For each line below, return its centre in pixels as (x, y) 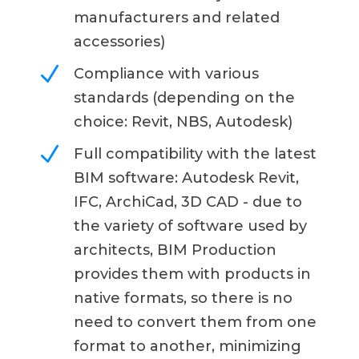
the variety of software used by (190, 226)
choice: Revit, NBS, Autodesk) (183, 121)
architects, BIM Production (175, 250)
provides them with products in (192, 274)
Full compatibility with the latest (195, 153)
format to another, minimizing (187, 346)
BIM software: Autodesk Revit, (186, 177)
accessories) (119, 41)
